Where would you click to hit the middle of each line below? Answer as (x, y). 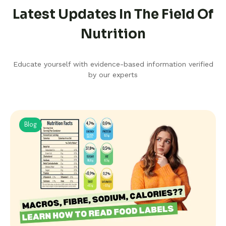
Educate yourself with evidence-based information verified (113, 64)
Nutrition (113, 34)
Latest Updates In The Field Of (113, 14)
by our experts (113, 74)
